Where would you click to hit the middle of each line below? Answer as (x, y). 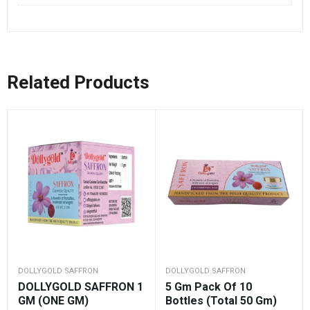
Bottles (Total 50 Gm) (221, 301)
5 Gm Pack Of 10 (209, 287)
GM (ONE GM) (53, 301)
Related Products (78, 83)
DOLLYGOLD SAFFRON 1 (81, 287)
